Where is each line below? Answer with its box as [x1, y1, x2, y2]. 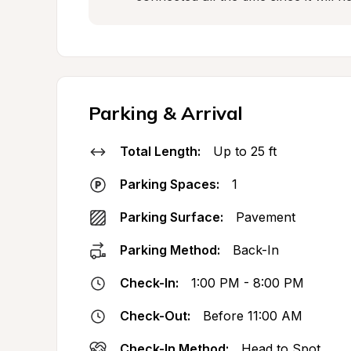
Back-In [233, 242, 279, 258]
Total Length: [120, 143, 201, 159]
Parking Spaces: [120, 176, 219, 192]
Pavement [236, 209, 295, 225]
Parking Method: [120, 242, 220, 258]
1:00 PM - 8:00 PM [191, 275, 304, 291]
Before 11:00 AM [203, 308, 302, 324]
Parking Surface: [120, 209, 223, 225]
